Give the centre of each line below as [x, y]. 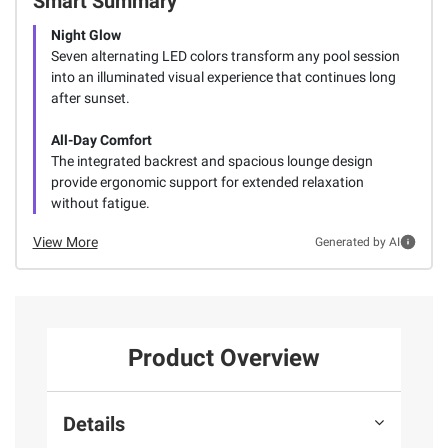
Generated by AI [357, 242]
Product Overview [224, 358]
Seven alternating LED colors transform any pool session [225, 55]
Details [94, 423]
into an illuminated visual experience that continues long [223, 76]
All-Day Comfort [101, 139]
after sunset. [90, 97]
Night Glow [85, 34]
